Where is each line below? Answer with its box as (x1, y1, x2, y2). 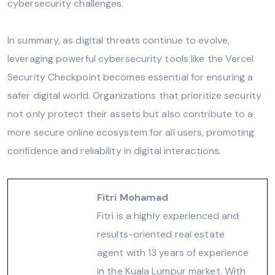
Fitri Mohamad (97, 190, 169, 204)
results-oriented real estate (97, 227, 225, 241)
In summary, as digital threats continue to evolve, (7, 33, 230, 47)
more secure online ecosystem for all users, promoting (7, 125, 255, 139)
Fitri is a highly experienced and (97, 209, 239, 222)
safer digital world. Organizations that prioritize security (7, 88, 261, 102)
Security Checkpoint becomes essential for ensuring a (7, 70, 254, 83)
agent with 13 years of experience (97, 246, 249, 259)
